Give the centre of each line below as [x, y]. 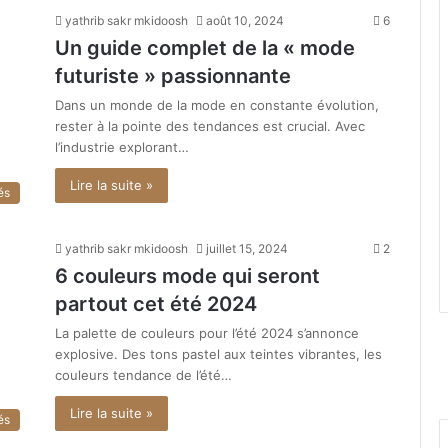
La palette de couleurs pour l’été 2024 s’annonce [207, 332]
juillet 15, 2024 [247, 248]
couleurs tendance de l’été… [143, 374]
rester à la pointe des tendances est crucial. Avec [210, 126]
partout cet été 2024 [156, 303]
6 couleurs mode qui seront [187, 275]
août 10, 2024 [245, 21]
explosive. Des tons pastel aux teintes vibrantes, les [218, 353]
